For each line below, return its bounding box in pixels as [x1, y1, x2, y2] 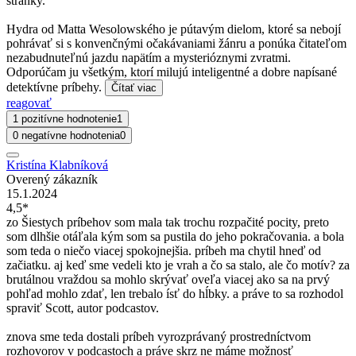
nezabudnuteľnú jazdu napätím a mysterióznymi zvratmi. [6, 51, 291, 65]
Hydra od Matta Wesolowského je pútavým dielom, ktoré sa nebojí [6, 22, 341, 37]
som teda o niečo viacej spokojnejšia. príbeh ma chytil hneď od [6, 244, 321, 258]
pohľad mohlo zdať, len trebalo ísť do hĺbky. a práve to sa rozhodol [6, 287, 343, 301]
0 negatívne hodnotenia [13, 130, 120, 142]
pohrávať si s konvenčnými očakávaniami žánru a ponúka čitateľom [6, 37, 346, 51]
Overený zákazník [6, 172, 98, 187]
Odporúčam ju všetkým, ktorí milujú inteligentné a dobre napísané [6, 65, 337, 79]
